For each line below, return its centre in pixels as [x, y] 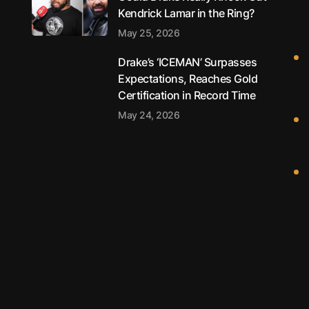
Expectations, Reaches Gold [188, 79]
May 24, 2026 [149, 115]
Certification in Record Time [187, 95]
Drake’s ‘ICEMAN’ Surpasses [187, 62]
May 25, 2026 [149, 33]
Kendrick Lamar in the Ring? [186, 13]
